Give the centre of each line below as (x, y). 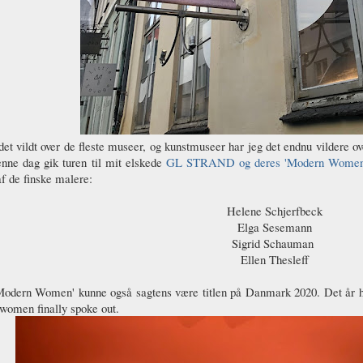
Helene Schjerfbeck (275, 210)
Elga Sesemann (275, 226)
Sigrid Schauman (275, 243)
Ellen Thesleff (275, 259)
